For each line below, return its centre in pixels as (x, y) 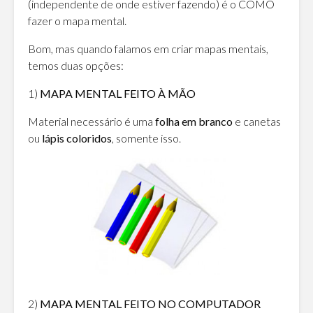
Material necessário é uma (92, 121)
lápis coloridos (77, 138)
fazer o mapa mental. (77, 20)
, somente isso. (146, 138)
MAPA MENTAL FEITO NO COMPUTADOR (150, 304)
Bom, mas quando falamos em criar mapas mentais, (148, 48)
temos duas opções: (76, 65)
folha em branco (194, 121)
